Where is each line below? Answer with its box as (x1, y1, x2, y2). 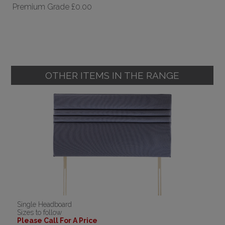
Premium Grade (13, 2, 70, 12)
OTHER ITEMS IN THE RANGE (45, 70, 180, 81)
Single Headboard (17, 200, 72, 209)
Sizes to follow (17, 208, 62, 217)
